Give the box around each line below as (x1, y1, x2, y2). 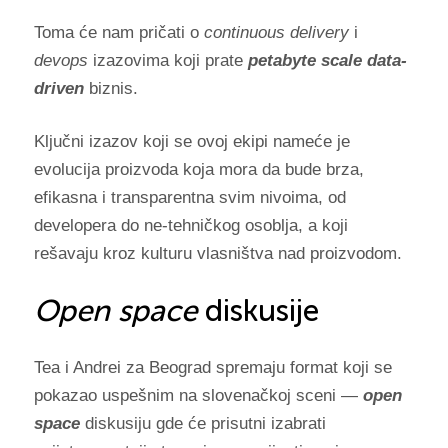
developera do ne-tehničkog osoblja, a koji (33, 215, 348, 235)
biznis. (83, 78, 138, 98)
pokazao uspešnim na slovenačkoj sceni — (33, 385, 363, 405)
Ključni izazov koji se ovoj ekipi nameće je (33, 131, 350, 151)
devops (33, 50, 88, 70)
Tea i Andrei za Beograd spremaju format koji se (33, 357, 392, 377)
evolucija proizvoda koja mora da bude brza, (33, 159, 364, 179)
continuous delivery (203, 22, 349, 42)
